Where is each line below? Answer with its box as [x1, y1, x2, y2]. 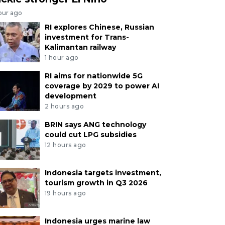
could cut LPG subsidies [44, 130, 137, 139]
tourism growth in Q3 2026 [44, 178, 148, 187]
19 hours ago [44, 189, 86, 197]
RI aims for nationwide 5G [44, 71, 143, 81]
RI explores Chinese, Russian [44, 23, 154, 32]
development [44, 91, 96, 101]
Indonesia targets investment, [44, 168, 161, 177]
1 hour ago [44, 54, 79, 62]
